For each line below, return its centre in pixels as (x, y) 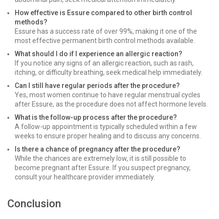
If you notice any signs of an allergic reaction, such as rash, (104, 63)
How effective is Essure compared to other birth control (103, 13)
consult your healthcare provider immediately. (85, 177)
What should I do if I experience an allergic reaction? (99, 54)
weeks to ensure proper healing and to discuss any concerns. (108, 136)
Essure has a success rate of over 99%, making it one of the (106, 31)
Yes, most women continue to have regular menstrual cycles (108, 95)
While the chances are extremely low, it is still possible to (100, 158)
